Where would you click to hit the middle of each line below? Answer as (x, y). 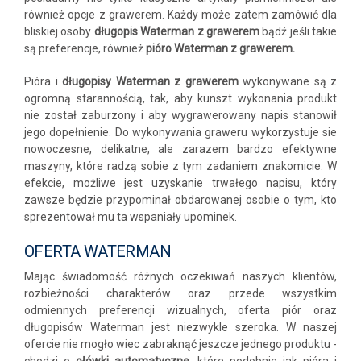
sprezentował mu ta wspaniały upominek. (131, 217)
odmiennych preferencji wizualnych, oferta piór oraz (180, 311)
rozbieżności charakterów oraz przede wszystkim (180, 294)
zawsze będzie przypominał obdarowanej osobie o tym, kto (180, 200)
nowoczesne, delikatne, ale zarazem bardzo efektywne (180, 149)
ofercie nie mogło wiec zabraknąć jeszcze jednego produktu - (180, 344)
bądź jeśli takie (298, 32)
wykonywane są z (287, 82)
